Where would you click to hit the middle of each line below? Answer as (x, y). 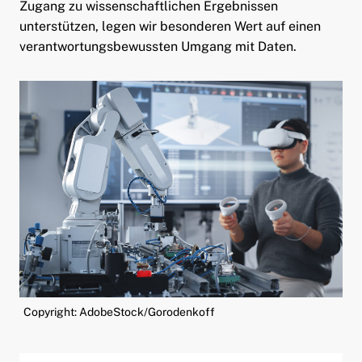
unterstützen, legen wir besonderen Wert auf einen (170, 26)
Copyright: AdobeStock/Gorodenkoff (119, 311)
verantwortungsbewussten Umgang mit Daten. (158, 46)
